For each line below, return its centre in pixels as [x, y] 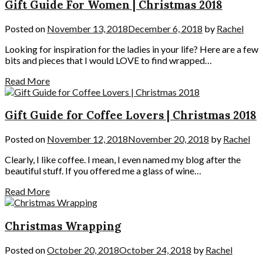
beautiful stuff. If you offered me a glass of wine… [103, 171]
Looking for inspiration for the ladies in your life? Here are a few [131, 49]
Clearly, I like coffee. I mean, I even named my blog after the [123, 160]
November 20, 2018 [168, 139]
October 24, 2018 [155, 249]
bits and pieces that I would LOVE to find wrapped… [108, 60]
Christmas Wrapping [63, 226]
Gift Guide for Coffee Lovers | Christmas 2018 [131, 115]
